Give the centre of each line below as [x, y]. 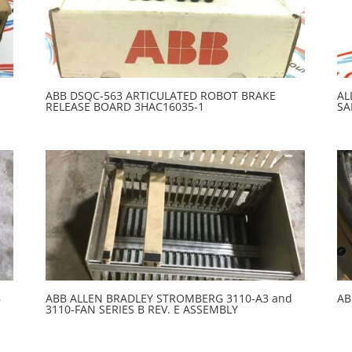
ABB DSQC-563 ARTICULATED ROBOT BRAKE [160, 95]
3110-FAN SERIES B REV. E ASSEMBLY [141, 309]
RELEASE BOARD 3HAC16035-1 [125, 106]
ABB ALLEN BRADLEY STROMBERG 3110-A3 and [169, 298]
